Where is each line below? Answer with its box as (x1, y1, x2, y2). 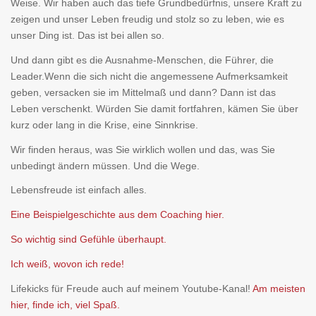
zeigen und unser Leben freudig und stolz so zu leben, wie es (11, 13, 284, 25)
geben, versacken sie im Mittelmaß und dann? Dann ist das (11, 86, 276, 98)
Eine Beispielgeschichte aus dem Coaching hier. (11, 209, 224, 221)
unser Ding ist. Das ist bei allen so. (11, 29, 164, 41)
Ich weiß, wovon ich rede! (11, 258, 124, 270)
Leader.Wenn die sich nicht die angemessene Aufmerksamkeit (11, 70, 288, 82)
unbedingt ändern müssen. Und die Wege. (11, 159, 200, 171)
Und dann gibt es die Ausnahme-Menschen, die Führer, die (11, 54, 274, 66)
